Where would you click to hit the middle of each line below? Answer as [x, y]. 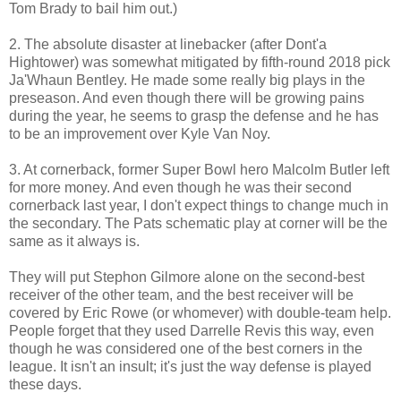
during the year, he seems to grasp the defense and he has [194, 115]
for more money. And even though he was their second [180, 187]
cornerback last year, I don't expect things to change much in [199, 205]
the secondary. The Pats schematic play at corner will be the [198, 223]
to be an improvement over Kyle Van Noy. [140, 133]
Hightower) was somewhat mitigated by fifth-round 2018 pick [200, 62]
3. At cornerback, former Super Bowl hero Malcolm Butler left [199, 169]
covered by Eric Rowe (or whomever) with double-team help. [200, 312]
